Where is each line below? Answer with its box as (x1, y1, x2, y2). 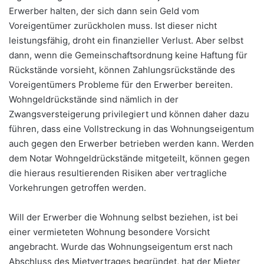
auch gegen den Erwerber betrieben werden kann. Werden (9, 138, 254, 150)
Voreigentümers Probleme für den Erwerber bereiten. (9, 79, 233, 91)
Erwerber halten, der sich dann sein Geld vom (9, 5, 199, 17)
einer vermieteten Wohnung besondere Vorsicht (9, 226, 210, 238)
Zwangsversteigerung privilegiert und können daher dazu (9, 108, 249, 120)
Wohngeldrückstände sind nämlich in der (9, 94, 179, 105)
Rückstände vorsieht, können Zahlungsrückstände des (9, 64, 235, 76)
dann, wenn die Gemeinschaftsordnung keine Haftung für (9, 49, 247, 61)
